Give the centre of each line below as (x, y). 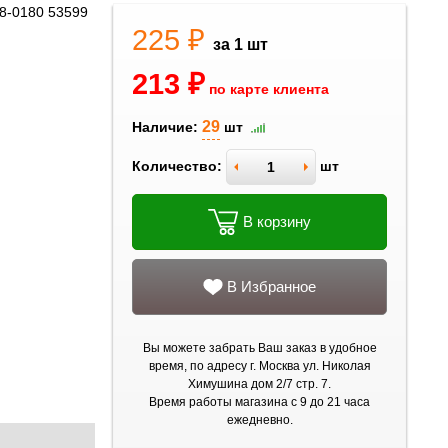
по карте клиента (269, 89)
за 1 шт (241, 44)
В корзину (277, 221)
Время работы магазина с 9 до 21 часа (260, 402)
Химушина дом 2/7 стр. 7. (260, 384)
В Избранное (272, 286)
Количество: (177, 166)
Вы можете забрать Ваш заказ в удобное (259, 348)
